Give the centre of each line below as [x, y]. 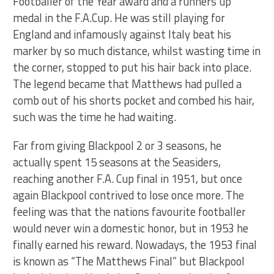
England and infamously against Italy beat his [122, 34]
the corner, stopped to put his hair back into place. [132, 67]
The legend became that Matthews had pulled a [128, 84]
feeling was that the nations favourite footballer [130, 212]
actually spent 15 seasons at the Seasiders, [117, 162]
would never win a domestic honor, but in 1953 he [131, 228]
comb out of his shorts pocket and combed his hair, [134, 100]
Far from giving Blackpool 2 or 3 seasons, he [117, 146]
